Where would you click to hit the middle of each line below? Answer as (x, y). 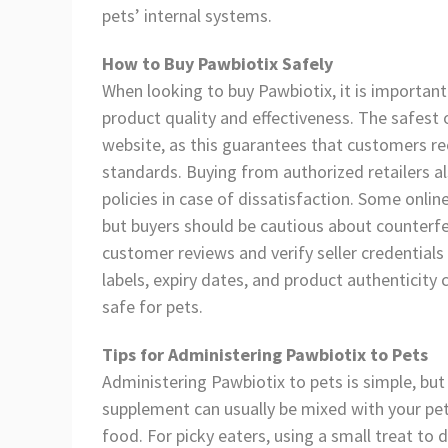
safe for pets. (152, 307)
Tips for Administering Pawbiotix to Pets (265, 354)
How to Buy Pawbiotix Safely (217, 64)
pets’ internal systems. (187, 16)
